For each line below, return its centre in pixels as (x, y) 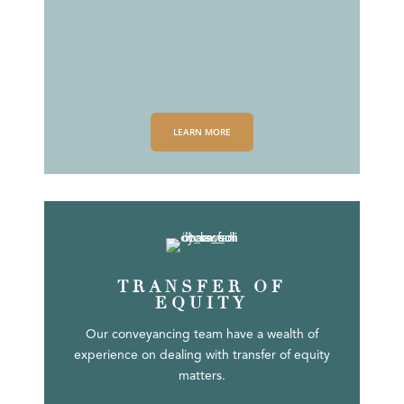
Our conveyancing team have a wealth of (202, 335)
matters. (202, 376)
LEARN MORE (202, 132)
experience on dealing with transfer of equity (202, 356)
